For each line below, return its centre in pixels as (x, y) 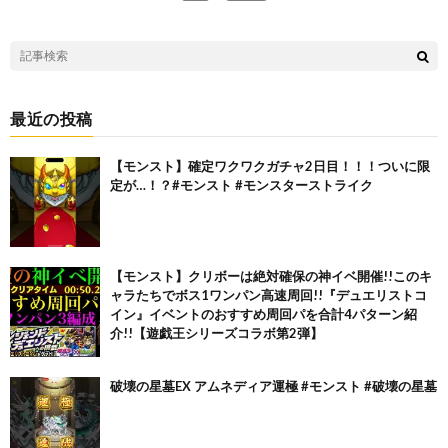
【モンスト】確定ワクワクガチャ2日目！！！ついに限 (270, 165)
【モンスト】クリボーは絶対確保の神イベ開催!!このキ (271, 275)
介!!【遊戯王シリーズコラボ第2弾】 (216, 332)
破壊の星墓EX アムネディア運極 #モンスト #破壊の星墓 (273, 385)
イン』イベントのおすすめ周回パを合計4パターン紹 (263, 313)
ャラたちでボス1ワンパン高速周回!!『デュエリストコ (268, 294)
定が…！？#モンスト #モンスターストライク (241, 184)
